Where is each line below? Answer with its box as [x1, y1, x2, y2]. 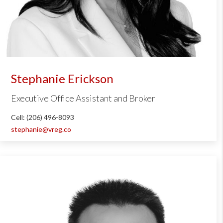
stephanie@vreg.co [10, 125, 71, 134]
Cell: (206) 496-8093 [10, 113, 74, 122]
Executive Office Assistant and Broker [10, 93, 155, 104]
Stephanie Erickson [10, 71, 113, 86]
